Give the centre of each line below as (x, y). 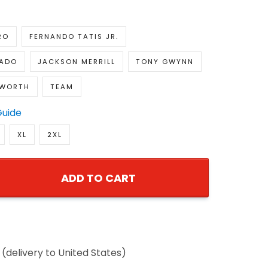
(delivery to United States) (64, 252)
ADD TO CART (98, 178)
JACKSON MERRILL (76, 62)
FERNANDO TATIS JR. (74, 37)
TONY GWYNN (165, 62)
